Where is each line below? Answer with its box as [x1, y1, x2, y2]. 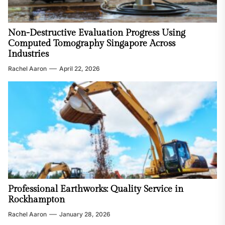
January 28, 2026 [59, 210, 110, 218]
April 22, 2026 [59, 65, 100, 73]
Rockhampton [8, 194, 65, 205]
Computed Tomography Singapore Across [8, 38, 175, 49]
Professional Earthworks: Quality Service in [8, 184, 183, 195]
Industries [8, 49, 49, 60]
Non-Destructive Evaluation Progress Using [8, 28, 185, 39]
